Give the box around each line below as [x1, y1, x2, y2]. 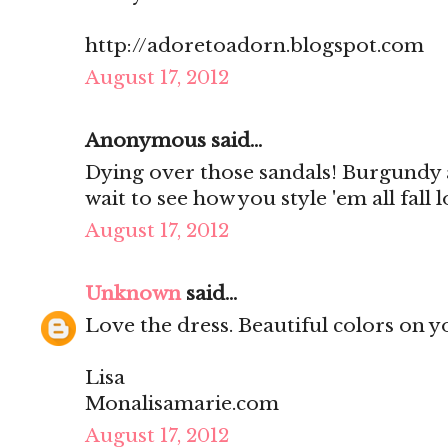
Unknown [85, 282, 181, 306]
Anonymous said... [85, 129, 262, 153]
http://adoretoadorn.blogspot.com [85, 34, 424, 58]
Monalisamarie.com [85, 392, 279, 416]
